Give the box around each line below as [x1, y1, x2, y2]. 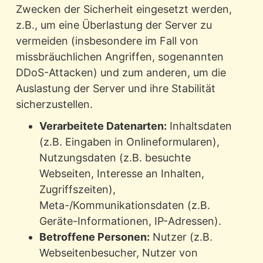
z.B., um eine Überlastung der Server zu [15, 19, 212, 32]
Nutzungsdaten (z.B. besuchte [39, 151, 191, 164]
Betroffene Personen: [39, 231, 150, 244]
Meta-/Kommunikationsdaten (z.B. [39, 199, 210, 212]
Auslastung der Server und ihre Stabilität [15, 82, 215, 95]
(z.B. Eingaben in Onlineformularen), [39, 136, 220, 149]
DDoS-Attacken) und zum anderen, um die [15, 66, 226, 79]
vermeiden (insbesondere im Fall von [15, 35, 198, 48]
